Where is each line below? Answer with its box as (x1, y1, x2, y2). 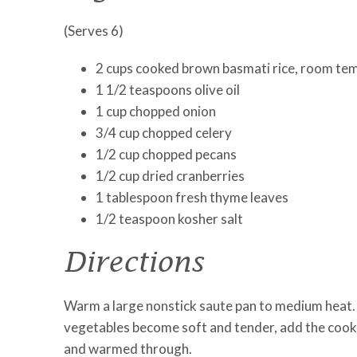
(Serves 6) (64, 22, 124, 39)
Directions (64, 245, 203, 277)
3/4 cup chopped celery (96, 124, 232, 141)
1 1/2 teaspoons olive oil (96, 81, 240, 98)
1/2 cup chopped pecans (96, 146, 237, 163)
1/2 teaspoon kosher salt (96, 210, 243, 227)
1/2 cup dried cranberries (96, 167, 245, 184)
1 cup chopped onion (96, 103, 216, 120)
